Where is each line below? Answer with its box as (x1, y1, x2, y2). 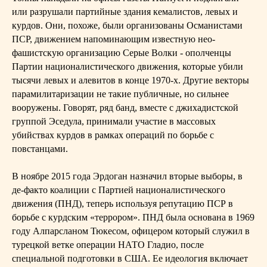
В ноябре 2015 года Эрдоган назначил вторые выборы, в (12, 171, 243, 181)
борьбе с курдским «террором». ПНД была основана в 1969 (12, 212, 254, 222)
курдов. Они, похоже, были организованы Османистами (12, 20, 243, 30)
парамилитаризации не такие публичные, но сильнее (12, 89, 229, 99)
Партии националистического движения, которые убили (12, 61, 243, 72)
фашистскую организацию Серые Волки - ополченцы (12, 48, 231, 58)
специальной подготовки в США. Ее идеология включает (12, 253, 248, 263)
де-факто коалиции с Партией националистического (12, 185, 225, 195)
